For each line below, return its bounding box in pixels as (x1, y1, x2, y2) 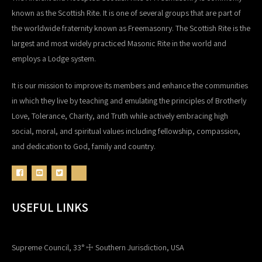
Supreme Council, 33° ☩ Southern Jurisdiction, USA (12, 242, 184, 253)
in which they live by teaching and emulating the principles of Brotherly (12, 95, 246, 106)
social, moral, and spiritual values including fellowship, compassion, (12, 125, 240, 136)
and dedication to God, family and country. (12, 140, 156, 151)
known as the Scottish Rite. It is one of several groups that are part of (12, 7, 241, 18)
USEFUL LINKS (12, 199, 88, 215)
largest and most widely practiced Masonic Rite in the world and (12, 37, 226, 49)
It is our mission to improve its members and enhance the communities (12, 80, 248, 91)
